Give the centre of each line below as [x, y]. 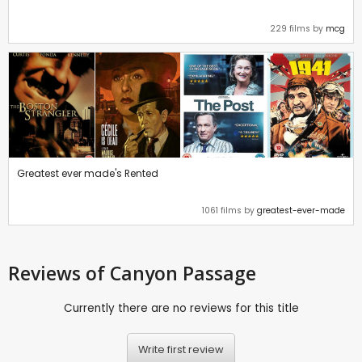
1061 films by [229, 211]
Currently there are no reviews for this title [181, 309]
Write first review [181, 349]
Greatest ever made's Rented [88, 174]
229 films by [298, 29]
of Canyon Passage [171, 274]
